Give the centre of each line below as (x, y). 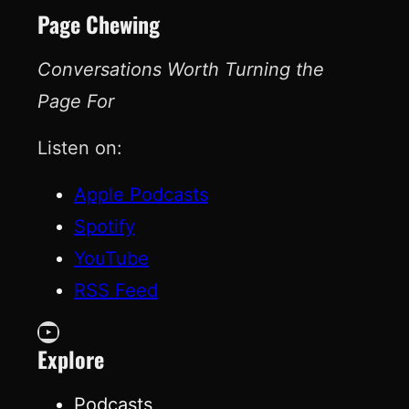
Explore (70, 359)
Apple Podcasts (141, 195)
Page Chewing (98, 24)
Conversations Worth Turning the (180, 70)
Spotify (104, 227)
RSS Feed (115, 291)
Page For (75, 102)
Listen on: (79, 148)
